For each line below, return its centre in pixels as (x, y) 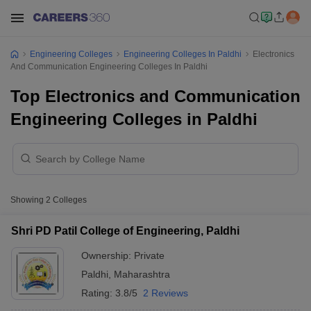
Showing (28, 200)
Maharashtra (142, 274)
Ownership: (108, 255)
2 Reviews (166, 293)
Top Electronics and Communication (155, 96)
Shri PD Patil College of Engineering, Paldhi (125, 231)
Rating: (98, 293)
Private (149, 255)
